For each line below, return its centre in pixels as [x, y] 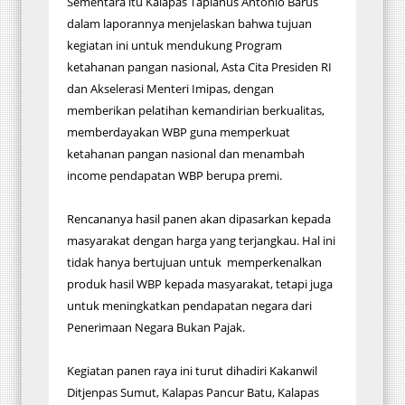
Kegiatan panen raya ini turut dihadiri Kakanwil [192, 371]
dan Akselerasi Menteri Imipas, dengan [170, 89]
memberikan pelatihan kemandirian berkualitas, [196, 110]
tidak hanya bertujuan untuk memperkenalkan [194, 262]
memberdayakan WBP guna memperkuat [179, 132]
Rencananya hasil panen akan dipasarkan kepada [199, 219]
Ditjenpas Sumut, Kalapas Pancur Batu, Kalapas [193, 392]
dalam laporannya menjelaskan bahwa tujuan [189, 24]
